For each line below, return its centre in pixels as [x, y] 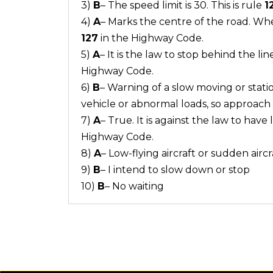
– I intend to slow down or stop [175, 169]
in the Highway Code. [151, 38]
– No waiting [134, 186]
